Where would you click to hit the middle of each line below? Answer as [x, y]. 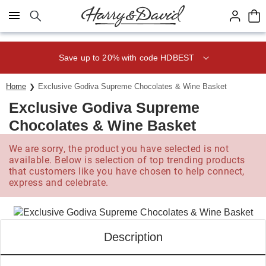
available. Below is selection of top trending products [127, 160]
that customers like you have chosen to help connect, [127, 171]
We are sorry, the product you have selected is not [119, 149]
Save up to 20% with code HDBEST [126, 57]
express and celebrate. [59, 183]
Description [133, 237]
